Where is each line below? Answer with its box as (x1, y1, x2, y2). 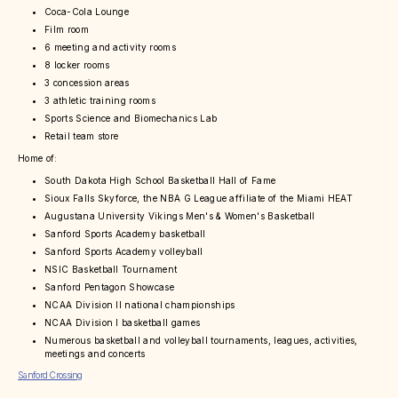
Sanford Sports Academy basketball (44, 228, 206, 240)
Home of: (18, 153, 58, 164)
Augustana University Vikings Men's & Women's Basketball (44, 211, 315, 222)
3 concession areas (44, 77, 130, 89)
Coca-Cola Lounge (44, 6, 130, 18)
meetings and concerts (44, 348, 146, 360)
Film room (44, 24, 89, 36)
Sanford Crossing (18, 370, 83, 381)
